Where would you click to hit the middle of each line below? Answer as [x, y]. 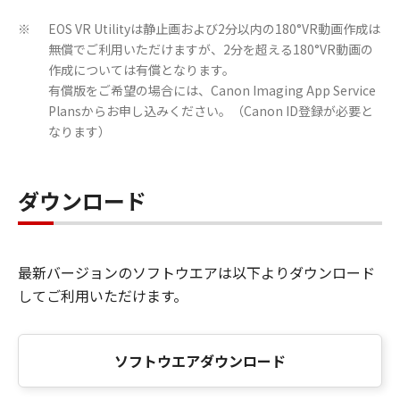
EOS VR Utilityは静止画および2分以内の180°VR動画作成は [214, 28]
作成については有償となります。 [142, 69]
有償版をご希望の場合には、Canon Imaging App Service [212, 90]
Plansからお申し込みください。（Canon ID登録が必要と [211, 110]
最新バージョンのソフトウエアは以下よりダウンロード [196, 272]
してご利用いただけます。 [103, 295]
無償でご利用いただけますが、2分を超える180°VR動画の [211, 49]
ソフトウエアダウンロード [200, 360]
